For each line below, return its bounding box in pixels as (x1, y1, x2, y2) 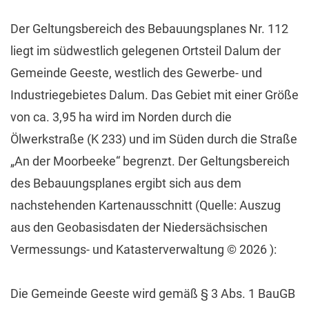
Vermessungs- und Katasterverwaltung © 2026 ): (10, 241, 277, 257)
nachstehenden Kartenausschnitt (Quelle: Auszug (10, 197, 281, 212)
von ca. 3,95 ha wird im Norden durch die (10, 109, 232, 124)
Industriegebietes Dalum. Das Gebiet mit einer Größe (10, 87, 299, 102)
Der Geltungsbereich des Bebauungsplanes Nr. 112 (10, 21, 288, 36)
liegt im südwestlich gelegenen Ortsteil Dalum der (10, 43, 281, 58)
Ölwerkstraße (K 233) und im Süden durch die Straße (10, 131, 297, 146)
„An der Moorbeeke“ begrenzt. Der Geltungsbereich (10, 153, 290, 168)
